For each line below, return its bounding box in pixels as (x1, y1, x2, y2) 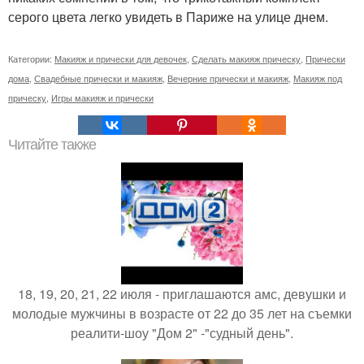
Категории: (8, 51, 54, 65)
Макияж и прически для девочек (54, 51, 187, 65)
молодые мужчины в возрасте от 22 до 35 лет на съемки (12, 303, 352, 323)
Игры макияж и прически (51, 90, 154, 104)
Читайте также (8, 136, 96, 153)
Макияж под (293, 71, 342, 84)
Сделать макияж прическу (192, 51, 301, 65)
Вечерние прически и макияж (167, 71, 288, 84)
